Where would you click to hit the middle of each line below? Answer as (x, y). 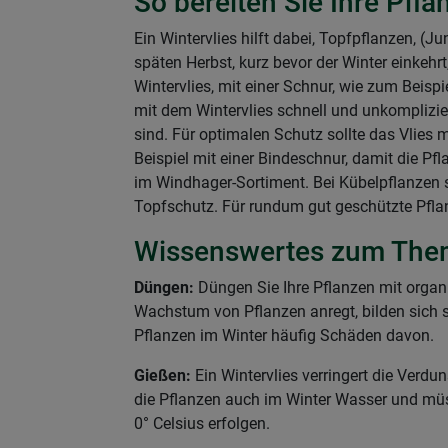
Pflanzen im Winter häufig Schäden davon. (284, 336)
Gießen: (162, 376)
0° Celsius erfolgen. (204, 424)
